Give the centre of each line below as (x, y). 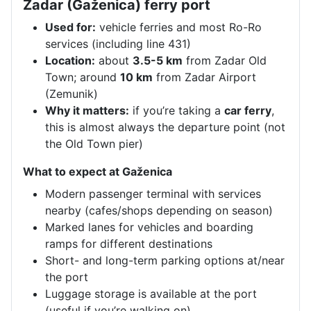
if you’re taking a (177, 110)
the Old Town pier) (94, 144)
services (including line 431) (118, 44)
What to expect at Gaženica (98, 171)
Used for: (70, 27)
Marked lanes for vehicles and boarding (149, 227)
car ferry (248, 110)
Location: (70, 60)
